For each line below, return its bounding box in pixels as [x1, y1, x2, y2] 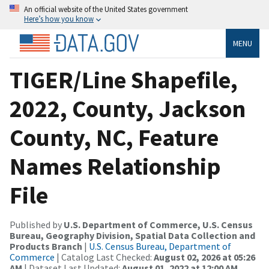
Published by [10, 218, 64, 231]
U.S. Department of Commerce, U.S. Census [64, 218, 253, 231]
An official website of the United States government [24, 4, 188, 14]
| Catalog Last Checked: [55, 250, 154, 263]
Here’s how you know [24, 14, 94, 23]
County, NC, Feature [10, 122, 219, 153]
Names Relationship [10, 151, 221, 181]
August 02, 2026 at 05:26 [154, 250, 255, 263]
